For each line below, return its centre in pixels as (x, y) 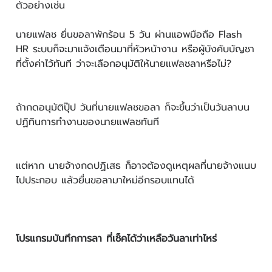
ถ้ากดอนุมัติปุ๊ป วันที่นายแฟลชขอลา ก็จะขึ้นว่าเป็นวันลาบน (133, 107)
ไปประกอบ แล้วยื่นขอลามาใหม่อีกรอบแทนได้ (105, 180)
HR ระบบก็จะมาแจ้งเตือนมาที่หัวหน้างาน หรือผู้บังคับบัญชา (135, 49)
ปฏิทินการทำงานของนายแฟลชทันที (87, 122)
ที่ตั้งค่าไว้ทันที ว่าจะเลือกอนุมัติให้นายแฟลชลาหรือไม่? (124, 64)
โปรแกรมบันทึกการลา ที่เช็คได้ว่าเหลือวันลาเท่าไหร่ (116, 239)
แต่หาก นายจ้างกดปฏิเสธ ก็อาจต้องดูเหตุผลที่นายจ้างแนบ (136, 166)
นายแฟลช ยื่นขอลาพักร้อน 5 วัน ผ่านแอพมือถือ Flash (129, 35)
